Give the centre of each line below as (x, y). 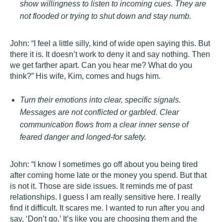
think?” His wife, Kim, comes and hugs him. (85, 76)
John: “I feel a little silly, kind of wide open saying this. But (110, 43)
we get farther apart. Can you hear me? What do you (101, 65)
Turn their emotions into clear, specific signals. (100, 100)
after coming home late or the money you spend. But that (108, 175)
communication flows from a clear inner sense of (104, 125)
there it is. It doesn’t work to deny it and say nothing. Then (110, 54)
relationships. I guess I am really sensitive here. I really (105, 197)
